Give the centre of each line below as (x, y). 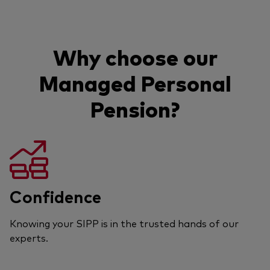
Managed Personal (135, 82)
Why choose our (135, 56)
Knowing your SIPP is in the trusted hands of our (124, 223)
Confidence (55, 196)
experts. (29, 237)
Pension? (135, 108)
